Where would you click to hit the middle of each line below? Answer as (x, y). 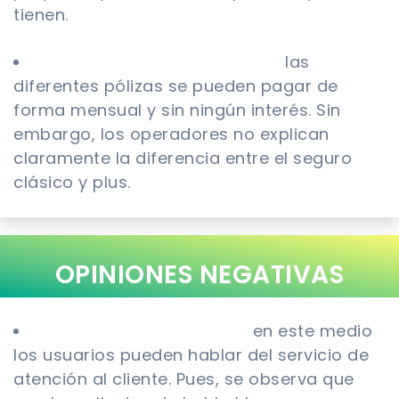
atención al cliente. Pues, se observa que (184, 379)
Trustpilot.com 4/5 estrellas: (160, 61)
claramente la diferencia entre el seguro (183, 158)
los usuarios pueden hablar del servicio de (191, 354)
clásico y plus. (72, 182)
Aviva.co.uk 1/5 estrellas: (142, 330)
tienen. (41, 14)
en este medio (310, 330)
